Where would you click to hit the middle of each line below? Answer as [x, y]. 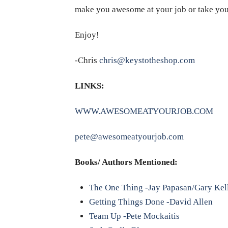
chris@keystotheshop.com [147, 61]
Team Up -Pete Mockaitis [134, 216]
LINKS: [90, 86]
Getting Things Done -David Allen [151, 202]
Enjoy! [87, 35]
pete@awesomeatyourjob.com [129, 137]
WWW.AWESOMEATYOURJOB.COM [144, 111]
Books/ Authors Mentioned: [126, 162]
